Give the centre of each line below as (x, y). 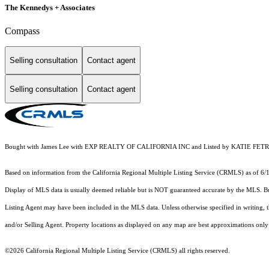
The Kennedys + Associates (50, 7)
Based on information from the (49, 173)
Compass (22, 31)
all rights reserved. (204, 251)
